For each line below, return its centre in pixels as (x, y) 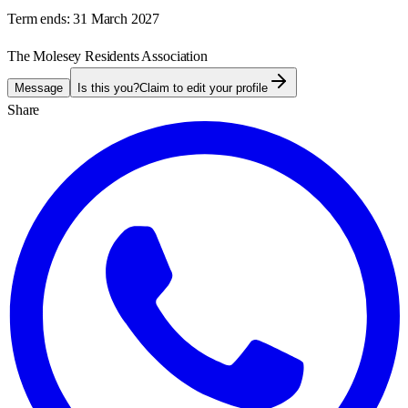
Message (39, 87)
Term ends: (39, 18)
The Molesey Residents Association (107, 56)
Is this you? (108, 87)
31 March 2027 (117, 18)
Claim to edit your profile (204, 87)
